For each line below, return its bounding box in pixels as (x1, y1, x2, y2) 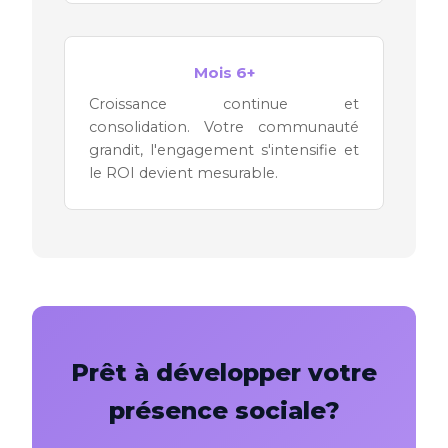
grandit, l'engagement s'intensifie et (89, 140, 359, 159)
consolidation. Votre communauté (89, 117, 359, 136)
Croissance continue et (89, 94, 359, 113)
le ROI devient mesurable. (89, 163, 278, 182)
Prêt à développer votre (71, 357, 377, 387)
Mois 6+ (193, 62, 255, 82)
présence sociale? (108, 395, 340, 425)
